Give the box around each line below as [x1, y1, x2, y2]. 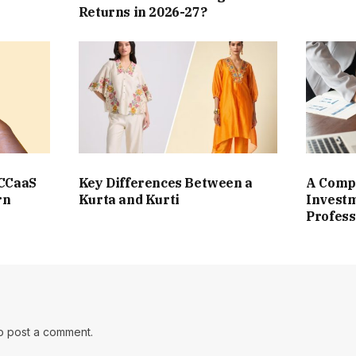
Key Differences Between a [78, 175, 253, 192]
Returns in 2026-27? [78, 4, 207, 21]
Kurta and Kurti [78, 192, 180, 208]
